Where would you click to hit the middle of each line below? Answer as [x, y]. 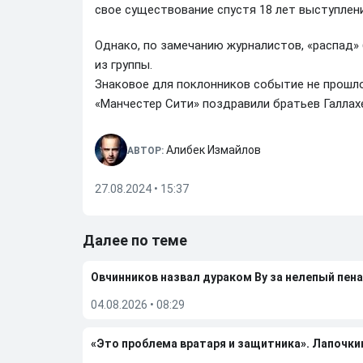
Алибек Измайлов [214, 150]
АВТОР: [147, 151]
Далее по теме [135, 240]
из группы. [124, 65]
